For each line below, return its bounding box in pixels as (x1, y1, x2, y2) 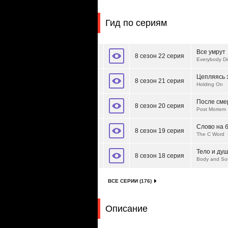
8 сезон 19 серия (135, 127, 184, 134)
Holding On (196, 81, 223, 87)
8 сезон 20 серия (135, 102, 184, 109)
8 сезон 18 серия (135, 152, 184, 159)
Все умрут (196, 48, 225, 55)
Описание (105, 204, 148, 214)
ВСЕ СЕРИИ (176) (108, 178, 152, 184)
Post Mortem (196, 106, 226, 112)
